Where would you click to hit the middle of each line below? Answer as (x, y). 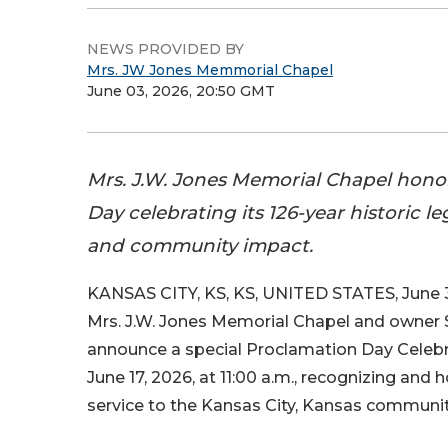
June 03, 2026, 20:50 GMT (181, 91)
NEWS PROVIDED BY (165, 49)
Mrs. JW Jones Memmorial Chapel (210, 70)
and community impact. (200, 245)
